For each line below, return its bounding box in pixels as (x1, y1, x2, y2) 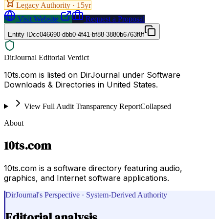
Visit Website (16, 14, 58, 23)
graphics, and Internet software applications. (4, 173, 169, 183)
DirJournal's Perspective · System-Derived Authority (5, 190, 167, 199)
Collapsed (140, 102, 171, 110)
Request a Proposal (84, 14, 145, 23)
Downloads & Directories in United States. (4, 79, 158, 89)
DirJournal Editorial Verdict (4, 53, 89, 62)
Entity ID (8, 30, 33, 38)
